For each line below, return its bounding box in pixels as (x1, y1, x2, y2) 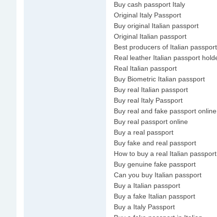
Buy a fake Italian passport (113, 192, 195, 200)
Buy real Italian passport (113, 86, 188, 93)
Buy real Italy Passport (113, 96, 183, 104)
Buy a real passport (113, 128, 173, 136)
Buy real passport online (113, 118, 188, 125)
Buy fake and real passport (113, 139, 196, 147)
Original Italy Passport (113, 11, 181, 19)
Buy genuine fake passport (113, 160, 196, 168)
